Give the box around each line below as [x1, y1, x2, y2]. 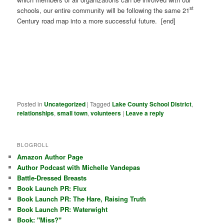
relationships [17, 108, 54, 118]
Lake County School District [112, 99, 192, 109]
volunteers [90, 108, 121, 118]
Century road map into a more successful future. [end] [17, 15, 176, 25]
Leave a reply [125, 108, 164, 118]
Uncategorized [44, 99, 86, 109]
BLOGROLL [17, 141, 49, 149]
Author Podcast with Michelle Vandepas [17, 162, 140, 172]
